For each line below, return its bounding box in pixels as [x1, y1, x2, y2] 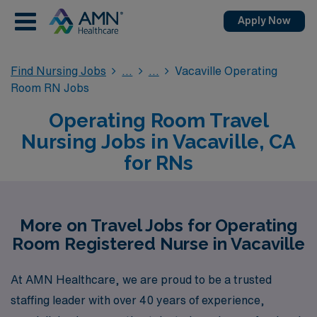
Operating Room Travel [48, 109, 269, 132]
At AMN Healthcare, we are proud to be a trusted [11, 273, 272, 285]
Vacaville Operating [175, 65, 278, 76]
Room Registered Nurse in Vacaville [12, 234, 305, 254]
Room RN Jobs [11, 82, 89, 93]
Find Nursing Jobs [11, 65, 106, 76]
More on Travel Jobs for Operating [20, 215, 297, 236]
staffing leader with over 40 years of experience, [11, 294, 265, 306]
